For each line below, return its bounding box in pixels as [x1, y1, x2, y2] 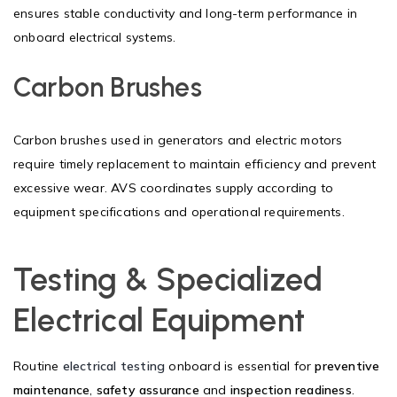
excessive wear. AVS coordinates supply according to [13, 179, 334, 196]
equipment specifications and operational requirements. [13, 203, 345, 220]
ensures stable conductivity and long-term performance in [13, 4, 358, 21]
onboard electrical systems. [13, 28, 176, 45]
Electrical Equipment [13, 300, 305, 339]
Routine [13, 357, 63, 374]
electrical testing [62, 357, 166, 374]
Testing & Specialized [13, 260, 323, 299]
